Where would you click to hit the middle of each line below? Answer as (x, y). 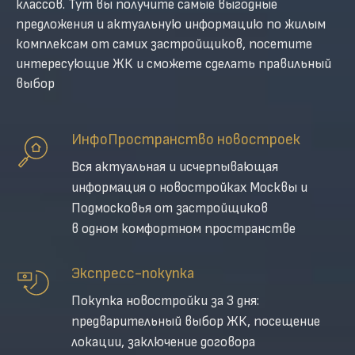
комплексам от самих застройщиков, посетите (164, 44)
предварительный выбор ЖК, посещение (196, 321)
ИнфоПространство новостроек (186, 139)
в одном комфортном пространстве (183, 229)
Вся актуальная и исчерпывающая (175, 167)
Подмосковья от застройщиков (170, 208)
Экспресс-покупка (133, 273)
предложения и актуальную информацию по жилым (171, 24)
